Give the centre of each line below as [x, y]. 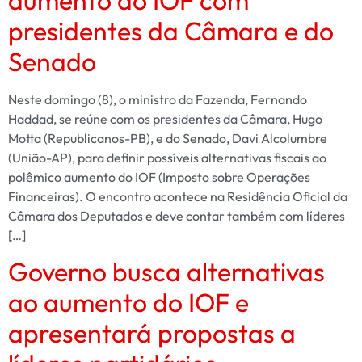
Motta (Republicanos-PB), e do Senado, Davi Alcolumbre [168, 138]
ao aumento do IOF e [128, 303]
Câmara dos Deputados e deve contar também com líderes [177, 215]
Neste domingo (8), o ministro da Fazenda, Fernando [158, 99]
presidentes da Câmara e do [171, 30]
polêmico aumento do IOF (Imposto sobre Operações [159, 177]
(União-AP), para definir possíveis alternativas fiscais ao [167, 157]
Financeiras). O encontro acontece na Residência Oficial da [178, 196]
